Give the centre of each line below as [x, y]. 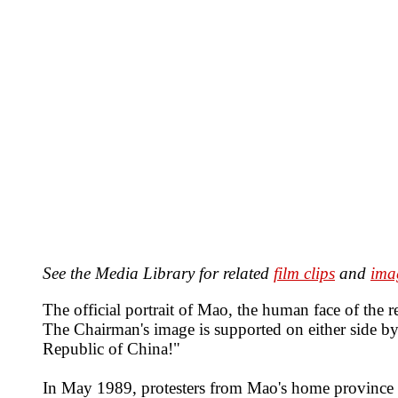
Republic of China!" [111, 349]
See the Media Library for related [158, 273]
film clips [304, 273]
